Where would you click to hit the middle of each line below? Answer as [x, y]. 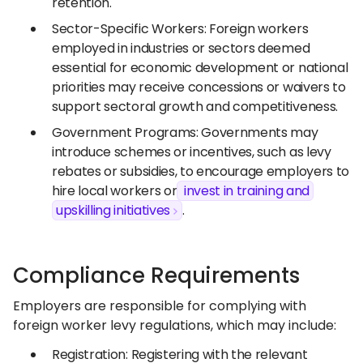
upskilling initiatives [113, 210]
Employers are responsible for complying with [160, 306]
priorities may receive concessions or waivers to [199, 87]
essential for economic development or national [200, 68]
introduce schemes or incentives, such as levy [192, 152]
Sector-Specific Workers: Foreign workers [180, 29]
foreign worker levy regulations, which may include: [175, 325]
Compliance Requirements [156, 275]
